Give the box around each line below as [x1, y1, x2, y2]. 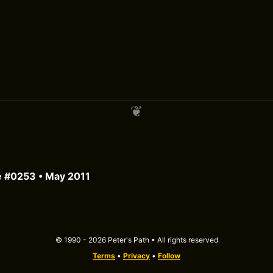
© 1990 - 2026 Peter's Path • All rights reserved [55, 235, 218, 245]
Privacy [123, 251, 150, 261]
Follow [158, 251, 180, 261]
